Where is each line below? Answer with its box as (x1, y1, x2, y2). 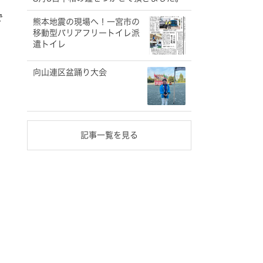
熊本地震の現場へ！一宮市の (33, 18, 140, 26)
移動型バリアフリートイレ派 (33, 29, 140, 37)
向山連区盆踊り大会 (33, 68, 107, 76)
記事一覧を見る (80, 131, 138, 139)
